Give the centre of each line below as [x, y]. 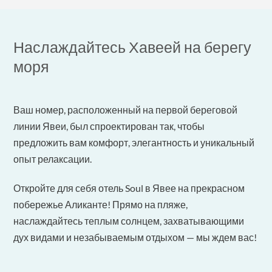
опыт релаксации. [53, 158]
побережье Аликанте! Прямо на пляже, [101, 204]
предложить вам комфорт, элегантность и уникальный [134, 142]
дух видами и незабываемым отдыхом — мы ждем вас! [135, 237]
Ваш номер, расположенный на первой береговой [126, 109]
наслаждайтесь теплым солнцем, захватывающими [129, 220]
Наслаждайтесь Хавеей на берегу [133, 46]
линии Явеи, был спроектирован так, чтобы [109, 126]
